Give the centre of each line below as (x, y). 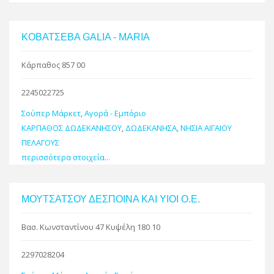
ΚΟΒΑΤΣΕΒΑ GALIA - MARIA (86, 37)
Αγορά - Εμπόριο (115, 113)
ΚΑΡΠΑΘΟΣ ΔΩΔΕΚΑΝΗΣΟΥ (72, 128)
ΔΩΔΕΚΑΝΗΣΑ (151, 128)
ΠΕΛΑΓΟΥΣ (40, 142)
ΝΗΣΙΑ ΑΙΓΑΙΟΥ (206, 128)
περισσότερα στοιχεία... (66, 157)
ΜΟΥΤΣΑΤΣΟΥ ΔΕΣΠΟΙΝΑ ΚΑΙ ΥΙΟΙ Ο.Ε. (111, 199)
